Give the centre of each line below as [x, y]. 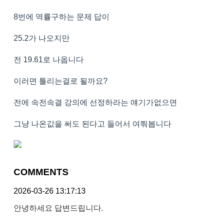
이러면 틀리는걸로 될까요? [61, 81]
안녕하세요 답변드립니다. [58, 208]
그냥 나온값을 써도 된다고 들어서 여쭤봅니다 [92, 124]
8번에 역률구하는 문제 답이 [62, 17]
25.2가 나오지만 [42, 38]
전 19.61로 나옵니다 [49, 60]
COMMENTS [41, 172]
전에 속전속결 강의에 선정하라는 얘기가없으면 [95, 103]
